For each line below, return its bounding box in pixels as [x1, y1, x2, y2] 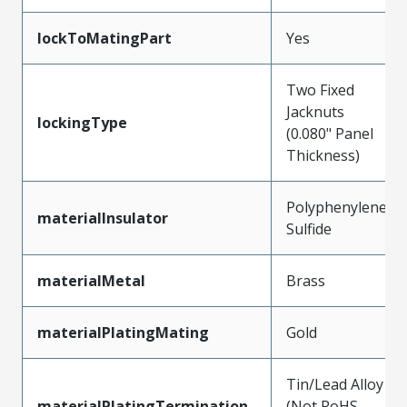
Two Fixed [286, 79, 354, 100]
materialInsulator [37, 207, 168, 228]
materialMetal [37, 270, 145, 291]
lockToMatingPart [37, 27, 172, 48]
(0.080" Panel [286, 123, 373, 144]
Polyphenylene [286, 196, 387, 217]
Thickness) [286, 144, 360, 165]
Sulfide [286, 218, 332, 239]
